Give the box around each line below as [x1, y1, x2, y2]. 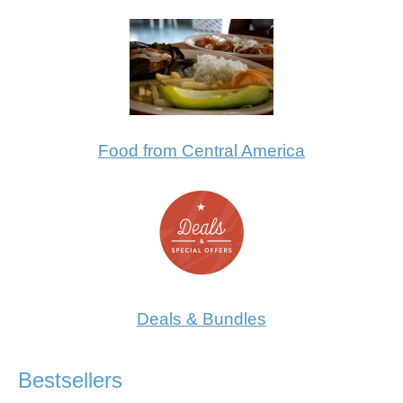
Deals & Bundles [137, 309, 266, 328]
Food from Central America [98, 140, 305, 160]
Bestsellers [18, 367, 122, 392]
